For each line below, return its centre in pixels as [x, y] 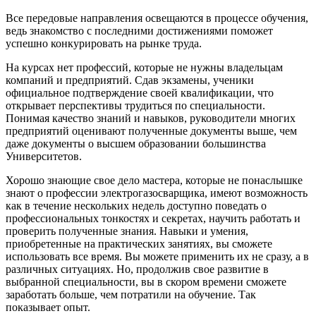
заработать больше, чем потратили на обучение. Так [131, 294]
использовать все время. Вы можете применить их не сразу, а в [157, 256]
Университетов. [44, 156]
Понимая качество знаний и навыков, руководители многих [151, 118]
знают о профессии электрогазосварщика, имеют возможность [157, 193]
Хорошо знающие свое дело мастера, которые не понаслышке [154, 180]
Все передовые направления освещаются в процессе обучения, [157, 18]
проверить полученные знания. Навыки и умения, [127, 231]
